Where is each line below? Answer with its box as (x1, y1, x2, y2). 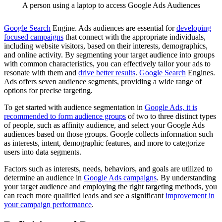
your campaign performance (4, 200, 92, 209)
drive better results (78, 68, 135, 77)
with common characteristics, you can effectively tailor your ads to (4, 59, 211, 68)
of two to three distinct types (126, 112, 216, 121)
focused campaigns (4, 33, 63, 42)
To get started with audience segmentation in (4, 103, 145, 112)
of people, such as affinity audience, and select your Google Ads (4, 121, 205, 130)
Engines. (186, 68, 215, 77)
